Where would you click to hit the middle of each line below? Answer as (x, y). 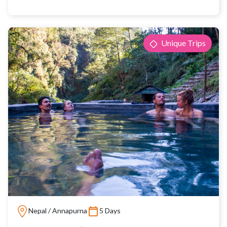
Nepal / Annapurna (58, 211)
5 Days (110, 211)
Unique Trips (183, 43)
